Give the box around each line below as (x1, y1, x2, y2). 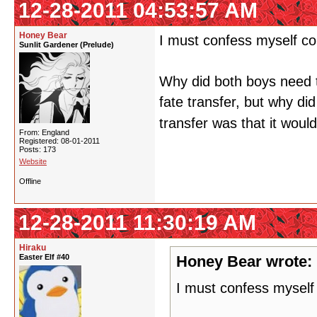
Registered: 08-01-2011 (19, 137, 100, 145)
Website (19, 157, 47, 166)
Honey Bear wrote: (176, 253, 312, 270)
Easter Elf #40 (19, 253, 69, 261)
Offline (19, 177, 41, 185)
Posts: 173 (19, 145, 56, 154)
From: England (19, 128, 69, 137)
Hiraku (19, 243, 46, 253)
